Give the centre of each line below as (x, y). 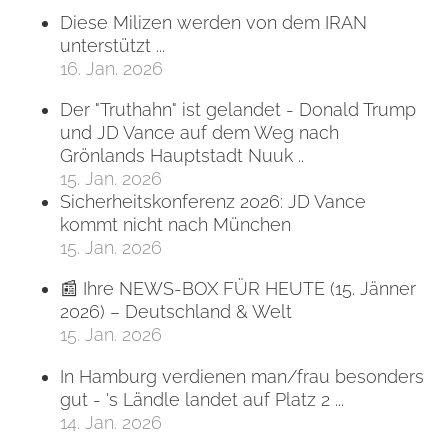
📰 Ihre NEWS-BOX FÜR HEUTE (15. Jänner (238, 289)
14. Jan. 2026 (111, 422)
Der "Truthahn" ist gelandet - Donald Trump (238, 109)
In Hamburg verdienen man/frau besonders (242, 376)
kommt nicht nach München (175, 224)
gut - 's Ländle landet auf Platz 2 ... (202, 399)
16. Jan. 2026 (111, 68)
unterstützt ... (112, 45)
